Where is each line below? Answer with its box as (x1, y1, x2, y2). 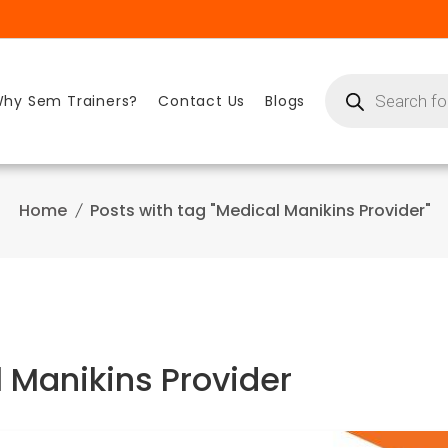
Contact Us (158, 91, 246, 112)
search (324, 84, 373, 105)
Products (324, 70, 387, 91)
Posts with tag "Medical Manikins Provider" (89, 198, 431, 222)
